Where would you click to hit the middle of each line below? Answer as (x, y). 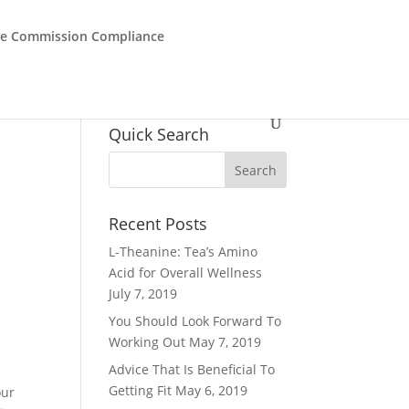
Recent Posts (158, 224)
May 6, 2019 (212, 390)
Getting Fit (141, 390)
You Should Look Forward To (195, 321)
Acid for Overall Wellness (186, 273)
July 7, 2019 (143, 294)
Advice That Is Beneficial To (192, 369)
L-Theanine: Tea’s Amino (184, 252)
